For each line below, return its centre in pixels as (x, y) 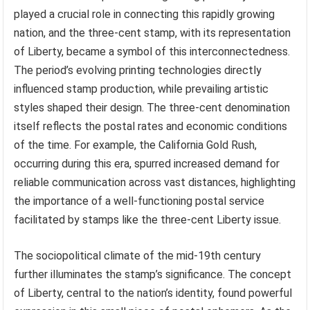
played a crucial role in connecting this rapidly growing (145, 14)
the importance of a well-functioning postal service (139, 201)
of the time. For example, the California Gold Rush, (136, 145)
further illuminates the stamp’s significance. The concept (153, 274)
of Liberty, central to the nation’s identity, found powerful (153, 293)
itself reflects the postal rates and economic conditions (151, 126)
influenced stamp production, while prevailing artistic (142, 89)
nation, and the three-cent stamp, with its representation (153, 33)
